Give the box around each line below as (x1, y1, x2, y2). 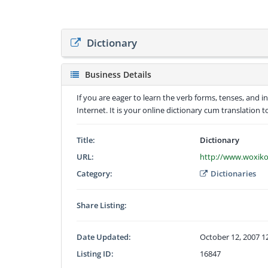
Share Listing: (77, 199, 127, 211)
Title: (77, 134, 95, 145)
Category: (77, 167, 112, 179)
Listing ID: (77, 248, 114, 259)
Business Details (85, 68, 151, 80)
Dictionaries (211, 167, 257, 179)
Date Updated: (77, 231, 131, 242)
